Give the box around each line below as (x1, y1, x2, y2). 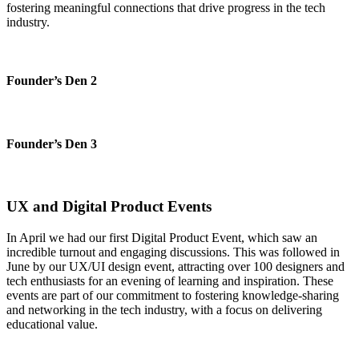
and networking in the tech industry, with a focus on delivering (6, 302, 322, 317)
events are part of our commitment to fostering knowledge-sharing (6, 288, 339, 302)
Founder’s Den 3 (6, 136, 97, 151)
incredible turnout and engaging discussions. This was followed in (6, 244, 340, 259)
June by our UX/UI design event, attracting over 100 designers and (6, 259, 345, 273)
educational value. (6, 317, 98, 331)
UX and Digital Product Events (6, 197, 212, 215)
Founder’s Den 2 (6, 74, 97, 88)
